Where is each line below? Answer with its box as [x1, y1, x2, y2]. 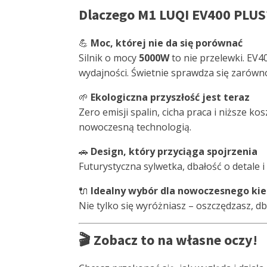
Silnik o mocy [79, 51, 139, 64]
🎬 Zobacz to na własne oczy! [79, 230, 257, 249]
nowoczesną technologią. [79, 120, 191, 133]
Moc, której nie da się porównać [91, 36, 243, 49]
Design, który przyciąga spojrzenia [91, 144, 257, 158]
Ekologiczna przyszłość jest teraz [91, 90, 250, 104]
